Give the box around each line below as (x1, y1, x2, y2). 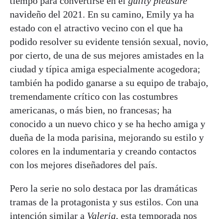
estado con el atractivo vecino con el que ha (10, 22, 183, 33)
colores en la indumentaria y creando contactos (10, 145, 197, 156)
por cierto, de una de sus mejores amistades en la (10, 49, 204, 61)
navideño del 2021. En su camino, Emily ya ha (10, 8, 194, 20)
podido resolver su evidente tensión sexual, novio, (10, 36, 208, 47)
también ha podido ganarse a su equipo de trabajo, (10, 77, 208, 88)
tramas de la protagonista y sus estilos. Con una (10, 196, 198, 207)
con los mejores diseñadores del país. (10, 159, 157, 170)
